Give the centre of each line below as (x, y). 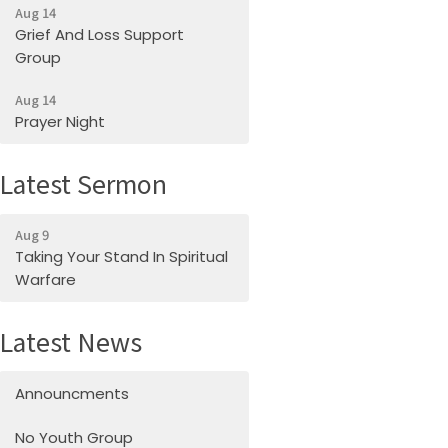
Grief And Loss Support (100, 35)
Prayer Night (60, 122)
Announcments (72, 394)
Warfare (46, 279)
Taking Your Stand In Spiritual (122, 256)
